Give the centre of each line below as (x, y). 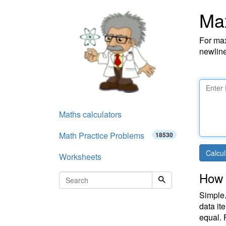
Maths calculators (90, 114)
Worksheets (80, 157)
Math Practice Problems (102, 135)
